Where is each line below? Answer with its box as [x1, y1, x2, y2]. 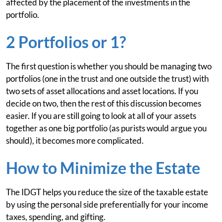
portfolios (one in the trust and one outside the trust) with [6, 73, 209, 84]
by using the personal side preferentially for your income [6, 199, 208, 210]
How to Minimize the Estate [6, 158, 200, 177]
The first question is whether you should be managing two [6, 61, 212, 71]
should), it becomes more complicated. [6, 135, 144, 146]
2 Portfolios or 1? [6, 32, 126, 52]
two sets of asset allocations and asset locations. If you [6, 86, 198, 96]
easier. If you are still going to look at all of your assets [6, 111, 196, 121]
